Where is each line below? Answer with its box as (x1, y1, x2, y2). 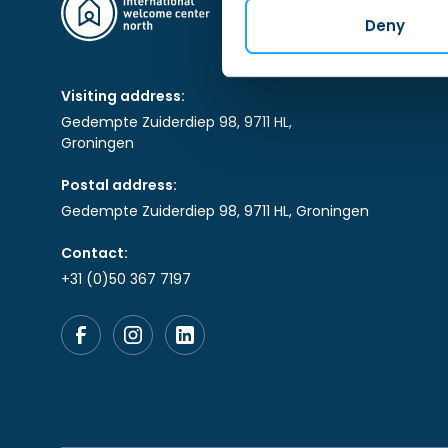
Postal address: (60, 175, 177, 196)
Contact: (60, 243, 128, 264)
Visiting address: (60, 86, 185, 107)
